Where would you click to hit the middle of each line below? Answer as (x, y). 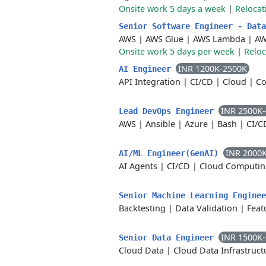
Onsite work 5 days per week (177, 51)
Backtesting (142, 208)
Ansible (160, 124)
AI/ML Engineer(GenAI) (171, 153)
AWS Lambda (219, 39)
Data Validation (206, 208)
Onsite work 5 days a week (172, 9)
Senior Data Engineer (169, 237)
